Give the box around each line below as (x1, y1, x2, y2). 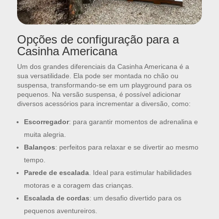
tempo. (24, 156, 45, 164)
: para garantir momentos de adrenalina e (69, 118, 198, 126)
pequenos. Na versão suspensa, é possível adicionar (17, 90, 181, 99)
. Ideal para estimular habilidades (89, 169, 192, 177)
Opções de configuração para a (17, 33, 179, 46)
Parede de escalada (24, 169, 89, 177)
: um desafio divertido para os (89, 194, 181, 202)
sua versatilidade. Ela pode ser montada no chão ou (17, 72, 178, 80)
